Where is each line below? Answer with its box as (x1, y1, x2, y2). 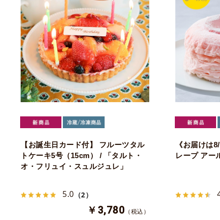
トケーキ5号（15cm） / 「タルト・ (21, 151, 142, 160)
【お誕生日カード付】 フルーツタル (21, 140, 145, 149)
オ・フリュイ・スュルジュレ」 (21, 162, 127, 170)
